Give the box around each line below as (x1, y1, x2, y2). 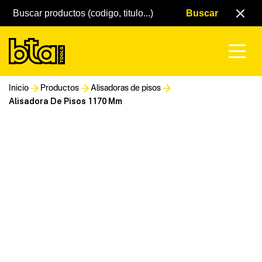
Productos (40, 84, 79, 92)
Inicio (9, 84, 29, 92)
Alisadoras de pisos (91, 84, 161, 92)
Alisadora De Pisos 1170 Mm (9, 96, 122, 106)
